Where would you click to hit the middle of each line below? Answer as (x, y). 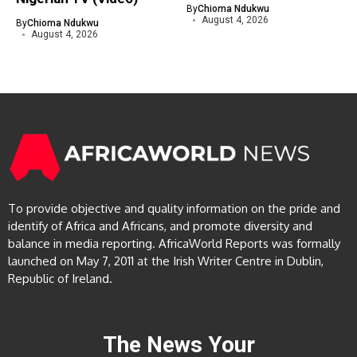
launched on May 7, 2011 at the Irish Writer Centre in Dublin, (166, 261)
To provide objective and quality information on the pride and (174, 209)
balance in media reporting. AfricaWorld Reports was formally (174, 244)
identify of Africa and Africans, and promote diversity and (160, 226)
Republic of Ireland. (60, 279)
